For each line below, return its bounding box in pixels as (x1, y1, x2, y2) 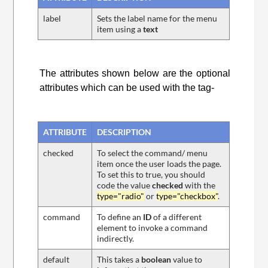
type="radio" (97, 191, 145, 202)
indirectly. (97, 233, 135, 244)
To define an (97, 212, 144, 223)
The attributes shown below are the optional (39, 68, 230, 79)
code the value (97, 180, 153, 191)
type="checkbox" (156, 191, 218, 202)
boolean (141, 254, 172, 265)
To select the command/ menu (97, 148, 208, 159)
